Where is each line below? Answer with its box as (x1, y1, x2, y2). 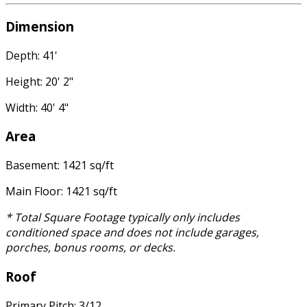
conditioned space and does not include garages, (5, 225, 259, 241)
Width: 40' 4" (5, 99, 69, 115)
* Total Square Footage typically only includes (5, 210, 240, 225)
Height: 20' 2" (5, 73, 73, 89)
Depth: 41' (5, 47, 58, 63)
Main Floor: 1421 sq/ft (5, 184, 117, 199)
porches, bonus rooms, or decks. (5, 240, 175, 256)
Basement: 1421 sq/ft (5, 158, 114, 173)
